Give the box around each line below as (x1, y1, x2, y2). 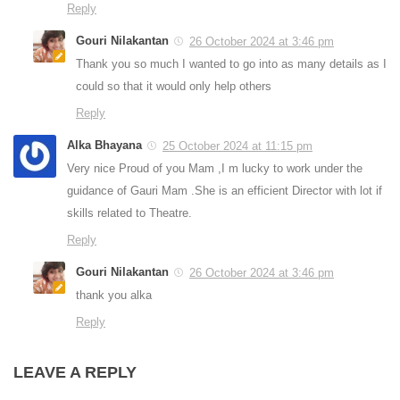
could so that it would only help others (76, 79, 271, 94)
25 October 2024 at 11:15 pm (162, 139, 312, 154)
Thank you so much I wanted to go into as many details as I (76, 57, 387, 71)
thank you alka (76, 288, 152, 303)
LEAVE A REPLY (13, 363, 137, 382)
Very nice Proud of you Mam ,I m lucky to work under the (67, 162, 362, 176)
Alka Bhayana (67, 138, 142, 153)
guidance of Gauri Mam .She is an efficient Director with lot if (67, 184, 382, 198)
